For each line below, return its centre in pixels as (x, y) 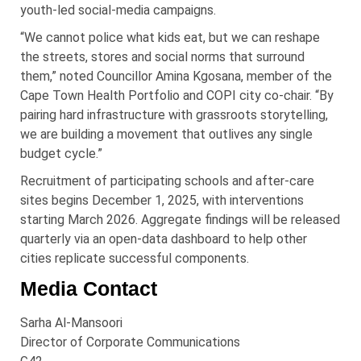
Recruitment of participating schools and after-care (167, 180)
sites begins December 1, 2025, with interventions (162, 200)
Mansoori (97, 322)
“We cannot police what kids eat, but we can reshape (170, 37)
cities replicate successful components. (135, 258)
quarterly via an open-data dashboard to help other (164, 239)
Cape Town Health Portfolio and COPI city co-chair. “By (177, 95)
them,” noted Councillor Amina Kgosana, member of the (176, 76)
